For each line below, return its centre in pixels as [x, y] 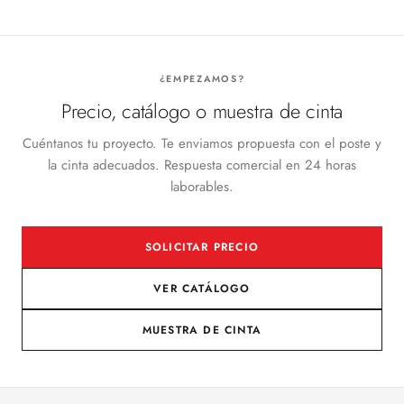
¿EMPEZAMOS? [202, 79]
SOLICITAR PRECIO [202, 247]
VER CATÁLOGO [202, 289]
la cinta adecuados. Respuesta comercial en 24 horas [202, 165]
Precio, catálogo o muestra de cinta [202, 111]
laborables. [202, 187]
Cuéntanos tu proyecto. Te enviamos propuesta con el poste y [202, 143]
